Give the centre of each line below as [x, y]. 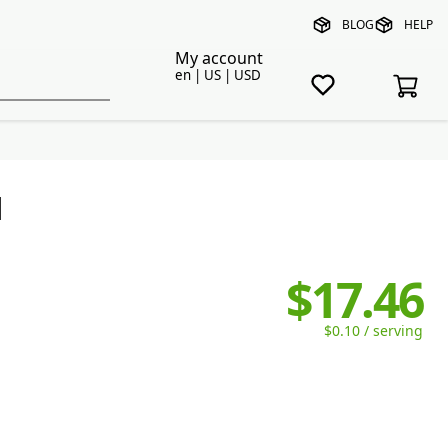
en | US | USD [217, 75]
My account [218, 58]
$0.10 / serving [373, 331]
